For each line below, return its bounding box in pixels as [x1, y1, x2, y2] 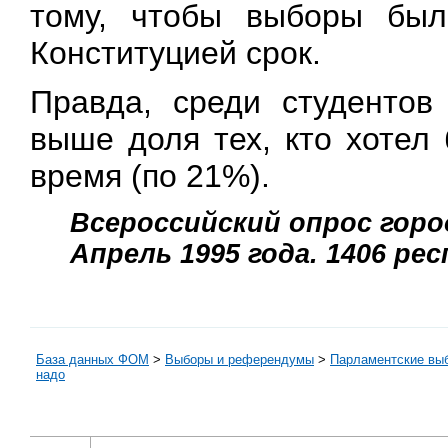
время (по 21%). [30, 157, 270, 194]
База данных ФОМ [36, 352, 149, 368]
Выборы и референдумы [165, 352, 314, 368]
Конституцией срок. [30, 34, 321, 71]
